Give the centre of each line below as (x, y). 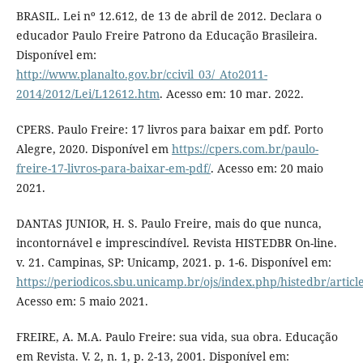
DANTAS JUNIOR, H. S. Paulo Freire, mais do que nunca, (169, 224)
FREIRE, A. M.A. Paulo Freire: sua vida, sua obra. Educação (177, 337)
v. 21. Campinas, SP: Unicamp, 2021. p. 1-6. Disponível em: (173, 263)
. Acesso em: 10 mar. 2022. (231, 94)
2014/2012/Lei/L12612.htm (88, 94)
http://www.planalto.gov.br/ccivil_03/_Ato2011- (141, 75)
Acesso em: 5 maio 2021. (82, 301)
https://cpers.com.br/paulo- (245, 149)
